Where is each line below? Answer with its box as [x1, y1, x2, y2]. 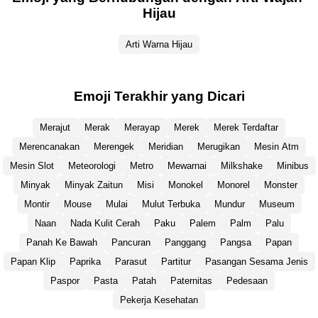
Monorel [217, 179, 250, 190]
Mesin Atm [254, 141, 299, 152]
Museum [258, 198, 295, 209]
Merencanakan [19, 141, 79, 152]
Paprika [69, 256, 101, 267]
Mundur [214, 198, 245, 209]
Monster [264, 179, 297, 190]
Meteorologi [67, 160, 116, 171]
